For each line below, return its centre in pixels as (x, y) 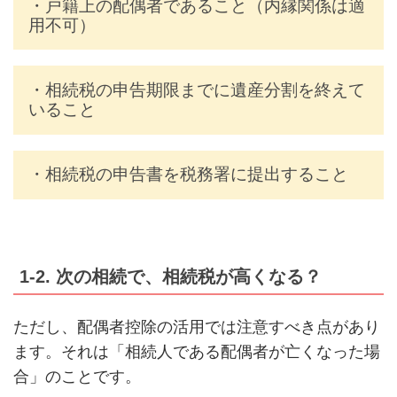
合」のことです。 (77, 377)
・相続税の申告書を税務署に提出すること (188, 175)
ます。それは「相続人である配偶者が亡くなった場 (196, 352)
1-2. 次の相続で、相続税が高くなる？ (170, 277)
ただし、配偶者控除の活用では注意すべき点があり (196, 327)
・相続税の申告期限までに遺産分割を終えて (196, 90)
